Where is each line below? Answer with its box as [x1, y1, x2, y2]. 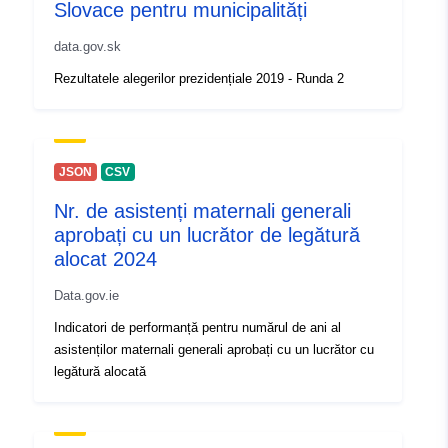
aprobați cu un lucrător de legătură [54, 224, 360, 247]
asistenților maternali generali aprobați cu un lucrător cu [54, 342, 374, 358]
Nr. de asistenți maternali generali [54, 200, 351, 223]
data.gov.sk [54, 39, 121, 55]
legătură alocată [54, 364, 146, 380]
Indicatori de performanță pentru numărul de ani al [54, 320, 341, 336]
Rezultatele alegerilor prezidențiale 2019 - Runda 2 [54, 71, 344, 87]
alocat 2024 [54, 248, 157, 271]
